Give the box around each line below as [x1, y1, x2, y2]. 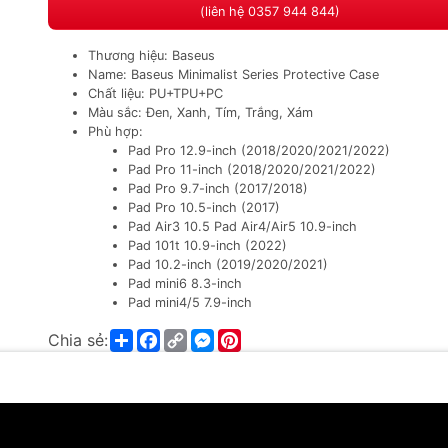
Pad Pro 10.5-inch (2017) [128, 200, 280, 215]
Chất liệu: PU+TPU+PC [88, 86, 223, 101]
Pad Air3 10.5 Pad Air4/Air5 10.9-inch [128, 219, 357, 234]
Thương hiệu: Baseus [88, 48, 215, 63]
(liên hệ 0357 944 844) [200, 4, 340, 19]
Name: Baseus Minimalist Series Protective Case [88, 67, 379, 82]
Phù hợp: [88, 124, 147, 139]
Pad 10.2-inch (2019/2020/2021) [128, 257, 328, 272]
